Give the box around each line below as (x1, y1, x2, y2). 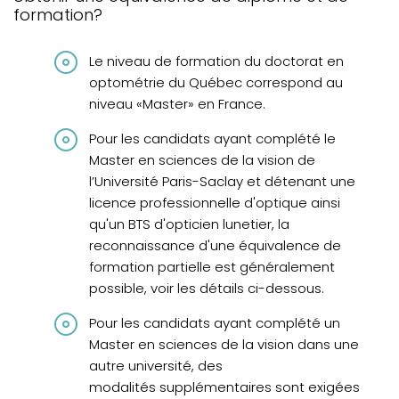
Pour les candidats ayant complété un (89, 313, 340, 333)
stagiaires (37, 232, 94, 249)
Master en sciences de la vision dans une (89, 335, 359, 354)
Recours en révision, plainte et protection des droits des (37, 213, 365, 231)
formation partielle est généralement (89, 257, 335, 277)
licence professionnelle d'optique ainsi (89, 193, 340, 213)
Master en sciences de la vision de (89, 151, 315, 170)
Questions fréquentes (37, 180, 163, 198)
